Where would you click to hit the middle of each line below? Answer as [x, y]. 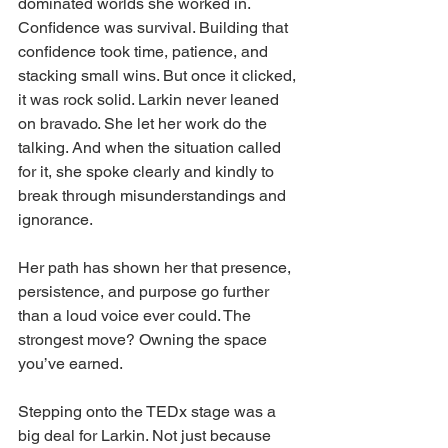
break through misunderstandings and [154, 196]
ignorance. [55, 220]
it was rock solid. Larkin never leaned [150, 100]
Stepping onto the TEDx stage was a [149, 412]
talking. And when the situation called [151, 148]
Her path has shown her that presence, [156, 268]
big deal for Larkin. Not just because [146, 436]
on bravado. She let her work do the [144, 124]
